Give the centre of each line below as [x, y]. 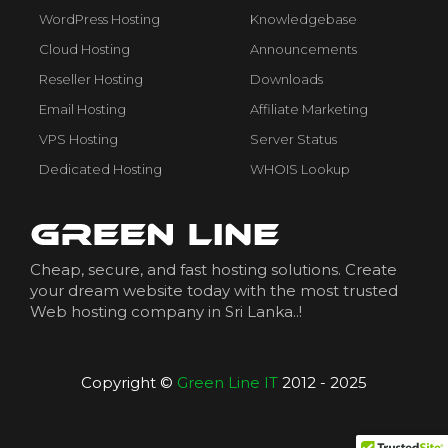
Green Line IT [227, 383]
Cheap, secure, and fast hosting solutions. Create [213, 270]
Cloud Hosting [84, 49]
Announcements [303, 49]
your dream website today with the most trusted [214, 291]
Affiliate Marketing [309, 109]
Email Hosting [82, 109]
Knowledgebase [303, 19]
